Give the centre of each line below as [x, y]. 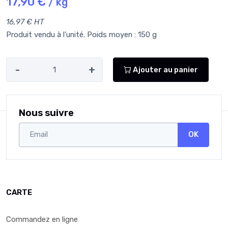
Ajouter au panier [165, 69]
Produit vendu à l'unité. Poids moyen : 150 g [81, 35]
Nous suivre [46, 113]
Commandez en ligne [42, 219]
